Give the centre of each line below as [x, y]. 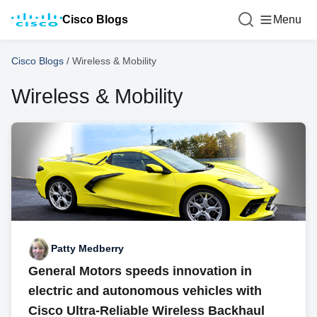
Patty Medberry [87, 249]
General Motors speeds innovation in [140, 271]
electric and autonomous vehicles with [145, 290]
